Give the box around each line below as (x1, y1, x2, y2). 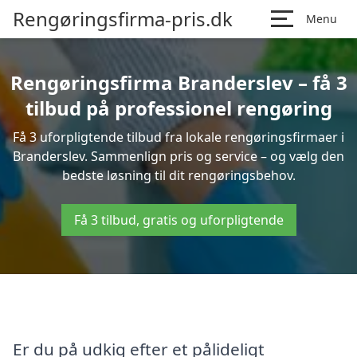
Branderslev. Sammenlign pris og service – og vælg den (13, 147, 344, 165)
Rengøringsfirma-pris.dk (13, 6, 233, 32)
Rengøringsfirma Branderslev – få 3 (10, 69, 347, 96)
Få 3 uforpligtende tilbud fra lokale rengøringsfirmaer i (13, 128, 344, 146)
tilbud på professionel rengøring (25, 95, 332, 121)
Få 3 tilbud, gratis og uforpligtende (73, 211, 284, 229)
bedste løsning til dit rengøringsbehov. (61, 167, 296, 184)
